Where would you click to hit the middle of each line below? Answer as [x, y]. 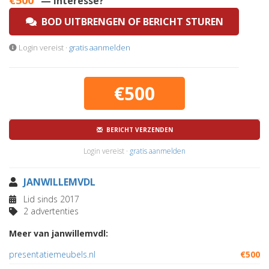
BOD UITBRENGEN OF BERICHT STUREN [130, 22]
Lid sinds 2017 [50, 199]
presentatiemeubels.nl [52, 254]
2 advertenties [50, 211]
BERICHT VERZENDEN [138, 130]
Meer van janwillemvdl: [59, 233]
